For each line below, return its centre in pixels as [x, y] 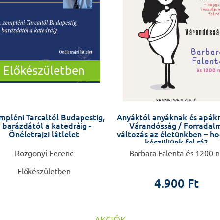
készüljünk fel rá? [176, 143]
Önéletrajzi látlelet [44, 134]
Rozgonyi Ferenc [44, 153]
